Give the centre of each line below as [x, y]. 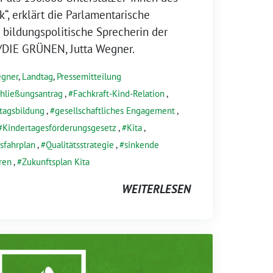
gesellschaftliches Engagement [115, 110]
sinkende [142, 144]
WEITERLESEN [156, 189]
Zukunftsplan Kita [56, 161]
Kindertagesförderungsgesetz [59, 127]
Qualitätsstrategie [80, 144]
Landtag [37, 76]
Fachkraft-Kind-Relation [119, 93]
